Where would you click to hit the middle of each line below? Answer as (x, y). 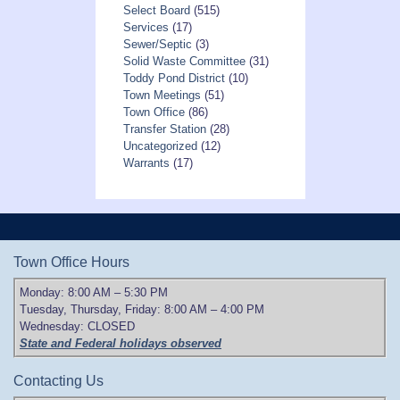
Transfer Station (164, 129)
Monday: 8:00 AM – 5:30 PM (94, 293)
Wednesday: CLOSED (77, 327)
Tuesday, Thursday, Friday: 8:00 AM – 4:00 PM (142, 310)
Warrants (146, 163)
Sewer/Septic (157, 45)
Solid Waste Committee (184, 62)
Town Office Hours (71, 262)
